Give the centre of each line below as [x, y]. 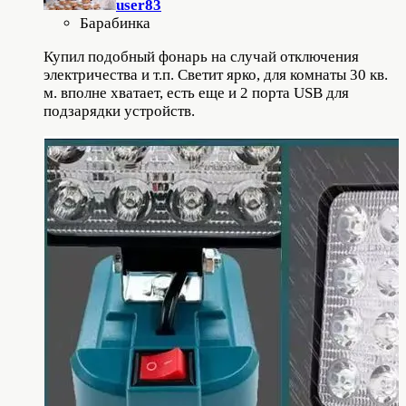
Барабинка [115, 24]
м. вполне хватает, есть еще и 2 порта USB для [196, 93]
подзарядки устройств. [119, 111]
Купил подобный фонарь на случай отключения [201, 57]
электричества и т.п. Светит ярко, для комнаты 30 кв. [216, 75]
